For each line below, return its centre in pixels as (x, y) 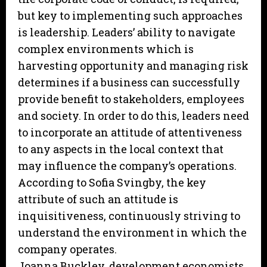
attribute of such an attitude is (98, 199)
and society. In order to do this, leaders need (133, 116)
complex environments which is (106, 49)
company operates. (67, 249)
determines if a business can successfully (129, 83)
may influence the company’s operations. (127, 166)
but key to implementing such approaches (130, 16)
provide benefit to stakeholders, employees (131, 99)
